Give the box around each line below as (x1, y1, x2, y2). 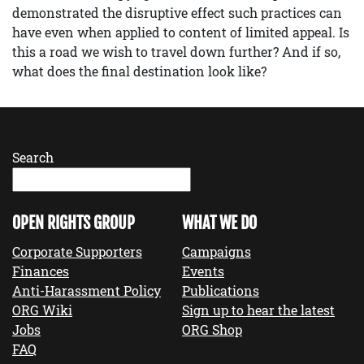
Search (12, 149, 54, 166)
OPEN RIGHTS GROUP (12, 213, 135, 233)
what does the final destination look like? (12, 63, 266, 80)
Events (182, 262, 224, 279)
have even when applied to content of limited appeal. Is (12, 24, 349, 41)
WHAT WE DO (182, 213, 257, 233)
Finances (12, 262, 69, 279)
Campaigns (182, 243, 251, 260)
